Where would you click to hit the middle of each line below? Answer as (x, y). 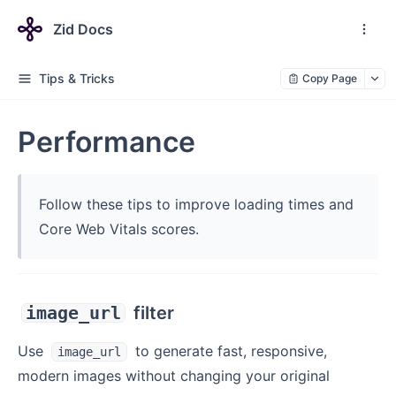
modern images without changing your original (174, 376)
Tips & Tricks (77, 78)
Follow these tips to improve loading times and (196, 204)
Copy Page (330, 78)
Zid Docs (83, 29)
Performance (107, 142)
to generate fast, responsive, (229, 351)
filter (152, 313)
